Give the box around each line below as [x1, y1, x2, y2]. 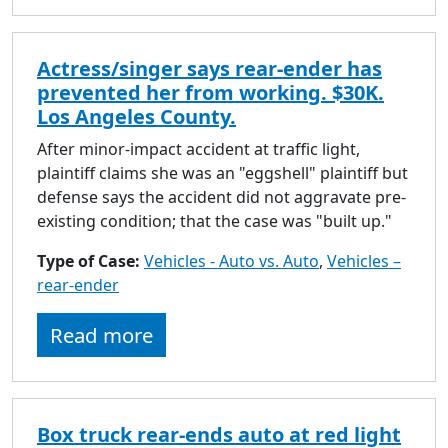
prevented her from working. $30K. [37, 78, 384, 106]
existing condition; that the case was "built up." [37, 209, 392, 232]
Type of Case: [37, 249, 144, 272]
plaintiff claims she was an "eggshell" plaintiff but [37, 161, 408, 184]
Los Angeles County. [37, 102, 236, 130]
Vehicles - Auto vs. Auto [144, 249, 319, 272]
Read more [50, 320, 153, 349]
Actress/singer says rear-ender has [37, 54, 382, 82]
